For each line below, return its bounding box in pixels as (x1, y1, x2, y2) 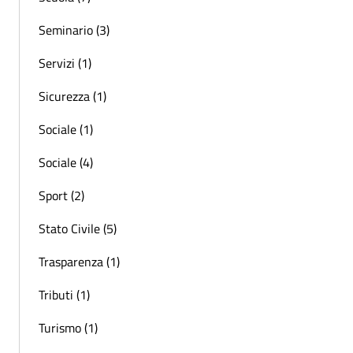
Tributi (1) (39, 284, 90, 304)
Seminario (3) (39, 20, 110, 39)
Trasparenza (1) (39, 251, 120, 271)
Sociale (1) (39, 119, 93, 139)
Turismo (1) (39, 318, 98, 337)
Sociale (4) (39, 152, 93, 172)
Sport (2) (39, 185, 84, 205)
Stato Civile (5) (39, 218, 117, 238)
